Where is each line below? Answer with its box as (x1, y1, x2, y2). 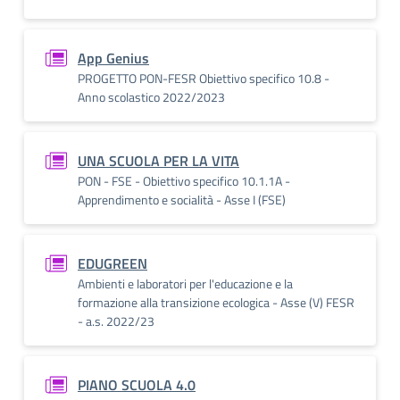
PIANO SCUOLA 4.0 (78, 374, 196, 396)
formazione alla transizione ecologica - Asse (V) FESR (78, 293, 354, 312)
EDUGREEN (78, 253, 147, 274)
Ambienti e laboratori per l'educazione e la (78, 274, 293, 293)
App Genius (78, 47, 149, 69)
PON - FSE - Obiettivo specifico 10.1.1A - (78, 171, 290, 190)
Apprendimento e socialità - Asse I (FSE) (78, 190, 286, 209)
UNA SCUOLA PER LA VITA (78, 150, 239, 171)
